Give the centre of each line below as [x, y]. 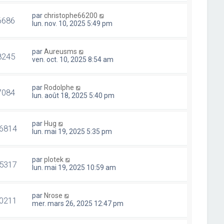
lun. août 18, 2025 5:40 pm [73, 95]
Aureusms [61, 51]
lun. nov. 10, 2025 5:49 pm [72, 23]
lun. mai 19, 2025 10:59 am [74, 167]
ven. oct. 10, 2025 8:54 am [73, 59]
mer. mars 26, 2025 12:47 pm [78, 203]
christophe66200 [71, 15]
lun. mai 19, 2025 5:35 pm [72, 131]
